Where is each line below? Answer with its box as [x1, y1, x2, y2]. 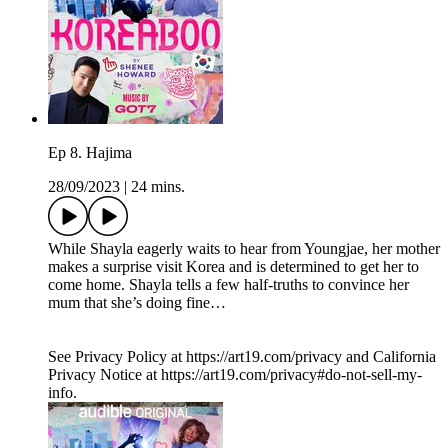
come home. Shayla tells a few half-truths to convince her [48, 276, 409, 294]
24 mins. [131, 178, 185, 196]
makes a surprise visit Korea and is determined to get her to [48, 258, 419, 276]
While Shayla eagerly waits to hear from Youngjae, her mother [48, 240, 440, 258]
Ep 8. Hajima [48, 144, 132, 162]
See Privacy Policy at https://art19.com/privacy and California [48, 348, 436, 366]
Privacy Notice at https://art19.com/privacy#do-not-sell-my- [48, 366, 422, 384]
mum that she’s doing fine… [48, 294, 226, 312]
